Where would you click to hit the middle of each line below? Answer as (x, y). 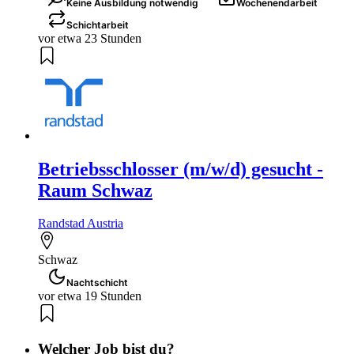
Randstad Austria (81, 224)
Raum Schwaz (95, 190)
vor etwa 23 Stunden (90, 38)
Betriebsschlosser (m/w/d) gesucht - (181, 169)
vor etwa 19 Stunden (90, 296)
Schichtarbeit (98, 24)
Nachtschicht (97, 283)
